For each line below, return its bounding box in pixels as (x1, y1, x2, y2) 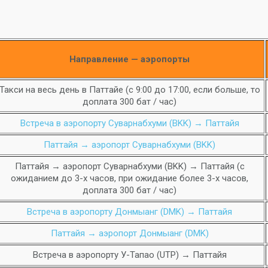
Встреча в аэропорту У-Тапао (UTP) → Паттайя (32, 249, 227, 260)
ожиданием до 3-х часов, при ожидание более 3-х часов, (11, 173, 248, 184)
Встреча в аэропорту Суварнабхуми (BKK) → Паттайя (20, 118, 239, 129)
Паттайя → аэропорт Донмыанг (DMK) (50, 228, 209, 239)
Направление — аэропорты (69, 54, 190, 65)
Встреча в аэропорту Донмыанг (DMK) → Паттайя (27, 206, 232, 217)
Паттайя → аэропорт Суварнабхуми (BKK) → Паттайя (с (14, 161, 245, 172)
